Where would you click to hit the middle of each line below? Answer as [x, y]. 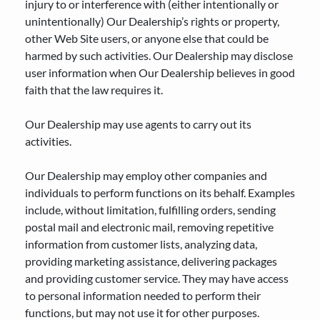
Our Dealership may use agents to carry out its [138, 124]
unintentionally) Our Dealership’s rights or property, [152, 21]
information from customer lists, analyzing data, [141, 244]
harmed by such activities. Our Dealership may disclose [159, 55]
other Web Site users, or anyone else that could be [147, 38]
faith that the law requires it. [94, 90]
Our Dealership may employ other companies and [146, 175]
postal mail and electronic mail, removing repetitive [149, 227]
